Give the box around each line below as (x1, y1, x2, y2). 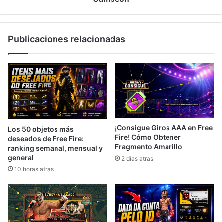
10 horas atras (14, 166, 54, 173)
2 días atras (121, 154, 153, 162)
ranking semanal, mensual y (8, 144, 103, 153)
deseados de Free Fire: (8, 134, 84, 143)
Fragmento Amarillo (115, 142, 182, 151)
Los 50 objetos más (8, 125, 74, 134)
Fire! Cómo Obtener (115, 132, 181, 141)
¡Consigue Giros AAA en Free (115, 123, 213, 132)
